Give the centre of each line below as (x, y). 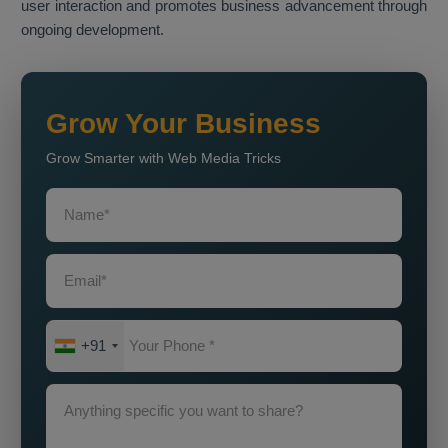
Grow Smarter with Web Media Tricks (163, 158)
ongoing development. (92, 30)
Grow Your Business (183, 124)
